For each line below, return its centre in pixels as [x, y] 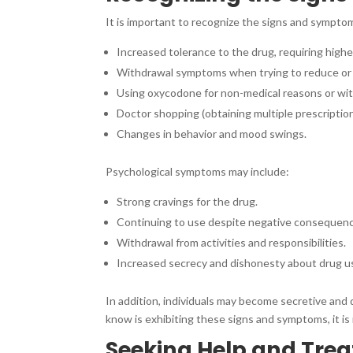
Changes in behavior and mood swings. [212, 133]
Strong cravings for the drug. [188, 201]
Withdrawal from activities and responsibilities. [232, 242]
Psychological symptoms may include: [198, 171]
